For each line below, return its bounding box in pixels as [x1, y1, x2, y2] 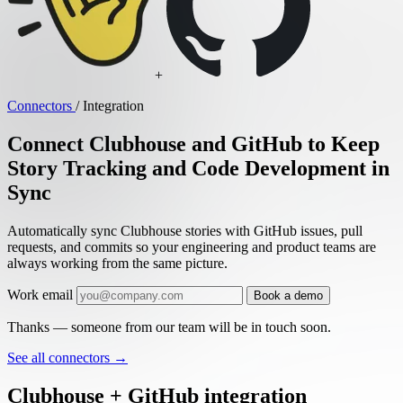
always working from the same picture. [7, 255, 228, 271]
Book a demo [254, 288, 323, 302]
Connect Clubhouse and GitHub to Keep [7, 131, 380, 156]
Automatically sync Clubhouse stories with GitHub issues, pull [7, 222, 363, 238]
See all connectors [7, 349, 113, 365]
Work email [7, 286, 73, 302]
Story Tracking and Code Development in [7, 156, 390, 180]
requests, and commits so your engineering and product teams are [7, 238, 376, 255]
